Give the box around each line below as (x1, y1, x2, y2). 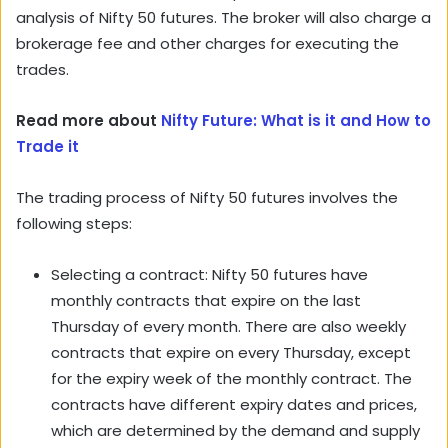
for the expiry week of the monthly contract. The (51, 368, 412, 390)
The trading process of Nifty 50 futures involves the (16, 187, 398, 209)
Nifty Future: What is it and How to (161, 110, 431, 132)
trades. (16, 59, 69, 81)
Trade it (16, 136, 79, 158)
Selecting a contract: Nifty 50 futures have (51, 264, 368, 286)
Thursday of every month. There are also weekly (51, 316, 406, 338)
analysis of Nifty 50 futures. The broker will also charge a (16, 7, 431, 29)
